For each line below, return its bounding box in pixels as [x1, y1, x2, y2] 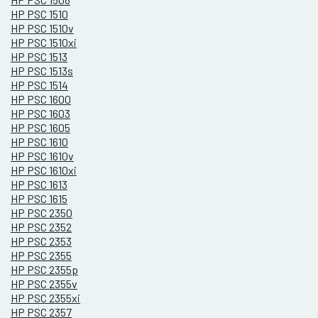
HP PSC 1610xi [11, 163, 77, 177]
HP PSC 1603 [11, 106, 70, 121]
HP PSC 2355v [11, 277, 77, 291]
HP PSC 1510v [11, 21, 74, 35]
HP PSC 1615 [11, 192, 67, 206]
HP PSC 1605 [11, 121, 70, 135]
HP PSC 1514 [11, 78, 68, 92]
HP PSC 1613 [11, 177, 67, 192]
